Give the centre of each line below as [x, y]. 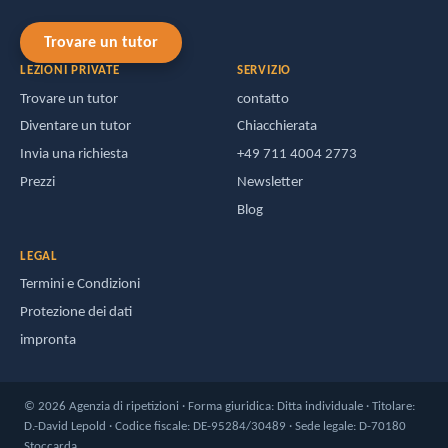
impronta [48, 340]
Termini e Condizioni [80, 285]
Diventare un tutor [75, 127]
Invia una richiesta [74, 155]
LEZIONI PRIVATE [70, 71]
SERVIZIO [264, 71]
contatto [262, 99]
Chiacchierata [276, 127]
